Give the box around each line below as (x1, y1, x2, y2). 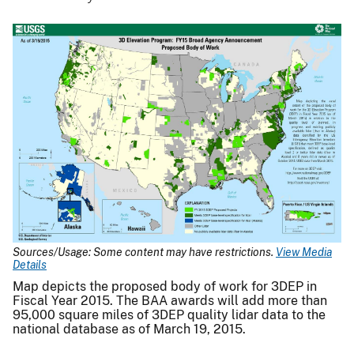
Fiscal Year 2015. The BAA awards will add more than (13, 293, 327, 309)
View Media (276, 245, 332, 258)
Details (13, 258, 47, 271)
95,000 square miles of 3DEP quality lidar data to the (13, 307, 326, 323)
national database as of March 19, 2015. (13, 322, 246, 337)
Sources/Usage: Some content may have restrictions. (13, 245, 276, 258)
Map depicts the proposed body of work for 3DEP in (13, 279, 317, 295)
